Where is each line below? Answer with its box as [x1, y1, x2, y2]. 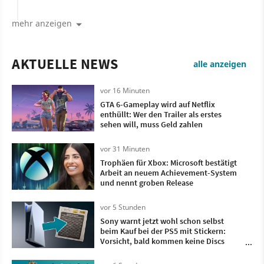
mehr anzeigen [12, 18, 72, 29]
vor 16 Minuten [100, 85, 150, 96]
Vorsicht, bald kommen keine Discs [100, 236, 225, 247]
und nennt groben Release [100, 177, 193, 189]
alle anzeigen [193, 58, 246, 70]
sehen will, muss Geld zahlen [100, 119, 203, 130]
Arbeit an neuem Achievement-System [100, 167, 237, 179]
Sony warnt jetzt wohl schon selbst [100, 216, 224, 227]
